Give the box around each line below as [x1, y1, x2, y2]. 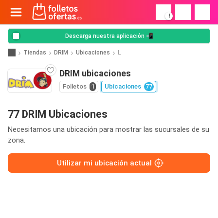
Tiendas [23, 49, 46, 56]
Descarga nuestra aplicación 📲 [65, 33, 153, 39]
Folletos [63, 83, 87, 90]
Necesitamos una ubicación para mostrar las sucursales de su [8, 125, 209, 134]
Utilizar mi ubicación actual [56, 159, 152, 167]
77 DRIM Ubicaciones [8, 108, 108, 120]
